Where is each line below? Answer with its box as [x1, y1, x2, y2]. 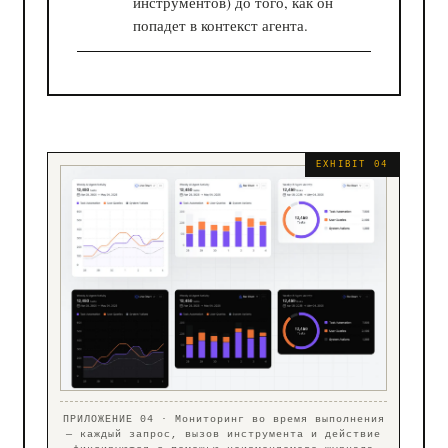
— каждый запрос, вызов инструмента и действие [66, 428, 382, 440]
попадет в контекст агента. [133, 14, 309, 35]
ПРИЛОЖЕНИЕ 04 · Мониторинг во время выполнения [62, 413, 385, 425]
